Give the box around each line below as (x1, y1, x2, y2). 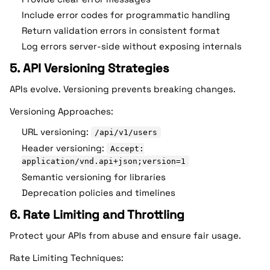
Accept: (110, 144, 144, 153)
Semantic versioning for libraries (22, 171, 166, 183)
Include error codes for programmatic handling (22, 9, 230, 20)
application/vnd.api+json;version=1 (22, 157, 186, 166)
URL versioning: (22, 126, 91, 137)
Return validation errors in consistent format (22, 25, 220, 36)
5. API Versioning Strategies (10, 60, 169, 76)
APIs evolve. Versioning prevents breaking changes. (10, 83, 236, 95)
